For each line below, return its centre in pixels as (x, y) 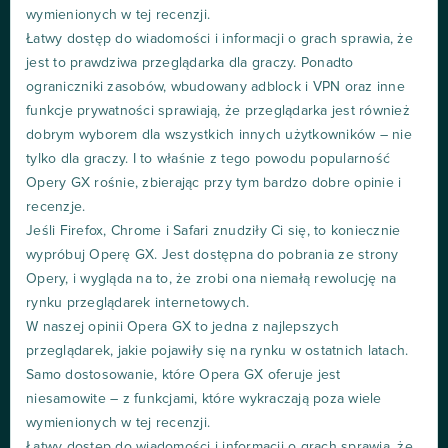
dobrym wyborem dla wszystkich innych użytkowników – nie (219, 135)
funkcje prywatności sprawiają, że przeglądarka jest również (218, 111)
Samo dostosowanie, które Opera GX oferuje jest (183, 375)
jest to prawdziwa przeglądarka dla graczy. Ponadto (190, 63)
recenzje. (56, 207)
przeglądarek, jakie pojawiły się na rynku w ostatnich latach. (217, 351)
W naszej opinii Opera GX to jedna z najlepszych (182, 327)
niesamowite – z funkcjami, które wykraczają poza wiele (204, 399)
